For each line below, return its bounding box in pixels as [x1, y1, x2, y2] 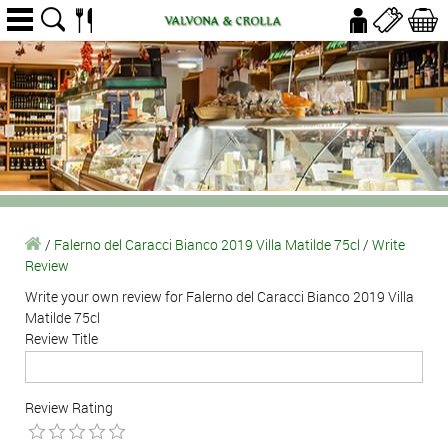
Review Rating [25, 398, 113, 417]
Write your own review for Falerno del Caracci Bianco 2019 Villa [25, 287, 414, 306]
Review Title [25, 329, 98, 348]
